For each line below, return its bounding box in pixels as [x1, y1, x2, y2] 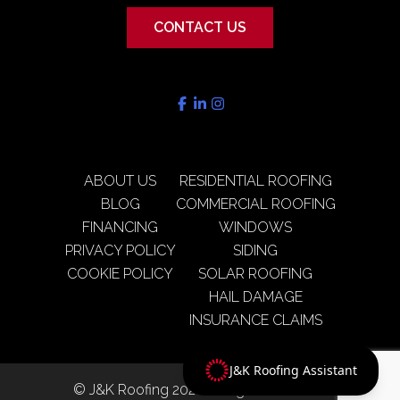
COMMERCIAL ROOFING [175, 196, 336, 212]
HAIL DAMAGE [208, 288, 303, 305]
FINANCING [82, 219, 158, 236]
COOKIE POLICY [67, 265, 173, 282]
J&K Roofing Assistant [229, 362, 357, 379]
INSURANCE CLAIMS [188, 312, 322, 329]
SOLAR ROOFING [198, 265, 312, 282]
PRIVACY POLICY [64, 242, 176, 259]
